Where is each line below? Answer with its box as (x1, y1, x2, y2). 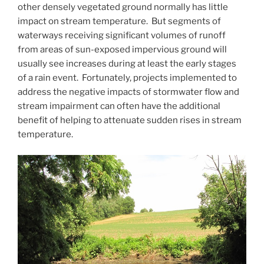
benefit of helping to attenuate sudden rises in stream (18, 115, 242, 126)
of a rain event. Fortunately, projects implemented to (18, 72, 237, 84)
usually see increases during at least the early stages (18, 58, 236, 70)
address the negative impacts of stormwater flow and (18, 87, 239, 98)
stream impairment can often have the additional (18, 101, 220, 112)
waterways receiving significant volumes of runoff (18, 30, 226, 41)
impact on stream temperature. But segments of (18, 16, 221, 27)
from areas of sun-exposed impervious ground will (18, 44, 227, 55)
